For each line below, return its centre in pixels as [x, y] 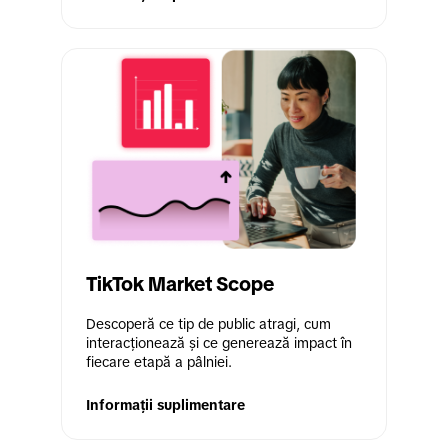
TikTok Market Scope [180, 284]
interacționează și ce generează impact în [219, 343]
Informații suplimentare [165, 405]
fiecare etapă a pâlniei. [159, 362]
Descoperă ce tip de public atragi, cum [208, 324]
